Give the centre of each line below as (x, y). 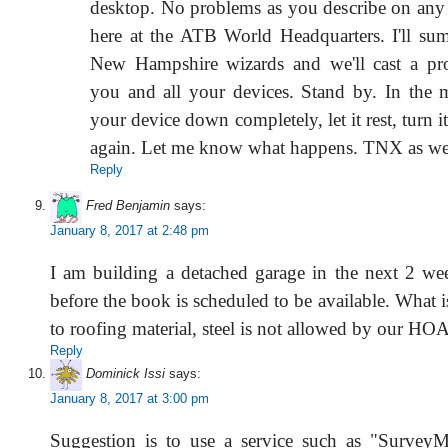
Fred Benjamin (128, 206)
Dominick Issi (125, 374)
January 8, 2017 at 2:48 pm (129, 230)
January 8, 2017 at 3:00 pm (129, 398)
